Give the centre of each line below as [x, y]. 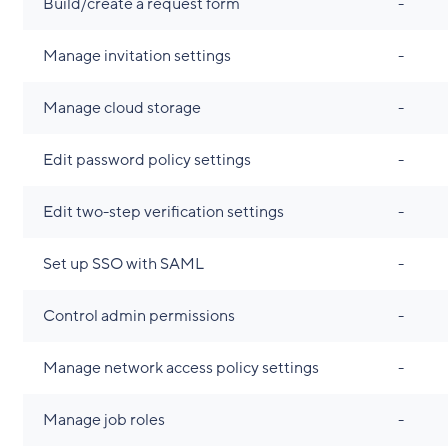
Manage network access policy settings [180, 368]
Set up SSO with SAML [123, 264]
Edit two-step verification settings [163, 212]
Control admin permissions [138, 316]
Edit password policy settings [146, 160]
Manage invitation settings [136, 56]
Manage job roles [103, 420]
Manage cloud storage [121, 108]
